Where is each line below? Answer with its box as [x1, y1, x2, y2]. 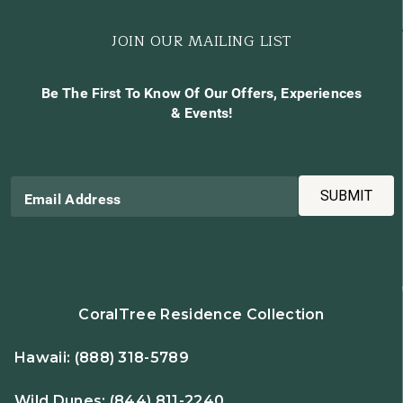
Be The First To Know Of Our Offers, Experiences [40, 83, 363, 103]
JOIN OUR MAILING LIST [112, 30, 291, 54]
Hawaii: [14, 349, 75, 367]
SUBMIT [319, 186, 372, 204]
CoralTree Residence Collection [78, 306, 325, 324]
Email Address [23, 188, 121, 209]
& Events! [170, 103, 233, 123]
